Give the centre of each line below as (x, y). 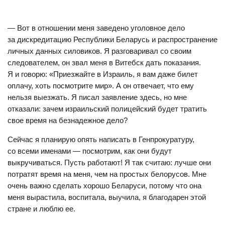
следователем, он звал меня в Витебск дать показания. (104, 63)
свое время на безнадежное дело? (68, 120)
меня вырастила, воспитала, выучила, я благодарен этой (107, 197)
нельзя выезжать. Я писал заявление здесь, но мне (97, 97)
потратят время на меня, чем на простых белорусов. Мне (107, 174)
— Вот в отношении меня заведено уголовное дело (96, 28)
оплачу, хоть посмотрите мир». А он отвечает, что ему (101, 86)
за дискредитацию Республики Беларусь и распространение (113, 39)
